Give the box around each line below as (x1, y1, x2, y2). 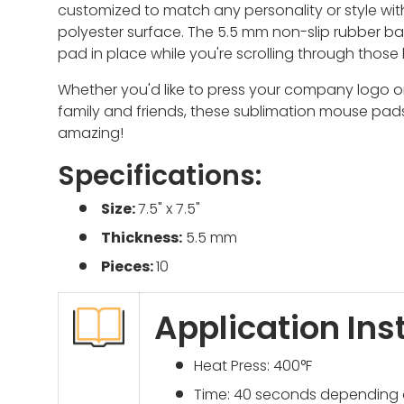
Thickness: (101, 226, 182, 248)
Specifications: (58, 156, 262, 194)
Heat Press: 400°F (194, 354, 312, 376)
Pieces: (101, 255, 156, 277)
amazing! (58, 122, 124, 143)
